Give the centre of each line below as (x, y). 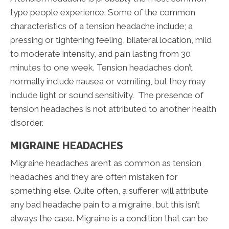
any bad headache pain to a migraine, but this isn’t (105, 204)
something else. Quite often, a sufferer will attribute (109, 190)
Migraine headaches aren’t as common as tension (106, 163)
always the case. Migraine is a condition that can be (109, 218)
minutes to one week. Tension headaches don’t (101, 67)
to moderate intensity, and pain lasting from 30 (100, 53)
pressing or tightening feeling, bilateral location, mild (111, 40)
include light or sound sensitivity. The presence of (107, 95)
